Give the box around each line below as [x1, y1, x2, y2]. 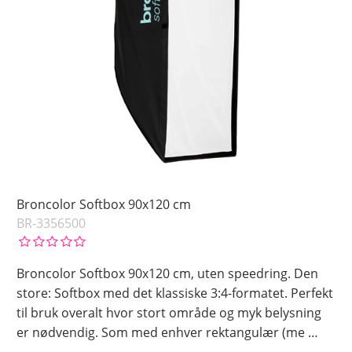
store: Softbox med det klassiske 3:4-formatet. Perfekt [16, 284, 334, 302]
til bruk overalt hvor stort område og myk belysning [16, 304, 322, 322]
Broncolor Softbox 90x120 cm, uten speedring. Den [16, 265, 319, 283]
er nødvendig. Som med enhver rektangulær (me [16, 324, 309, 342]
